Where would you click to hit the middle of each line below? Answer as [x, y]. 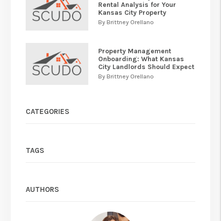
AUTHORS [43, 189]
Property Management [135, 51]
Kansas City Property [132, 13]
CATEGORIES [48, 111]
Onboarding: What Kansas [141, 59]
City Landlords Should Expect [147, 67]
